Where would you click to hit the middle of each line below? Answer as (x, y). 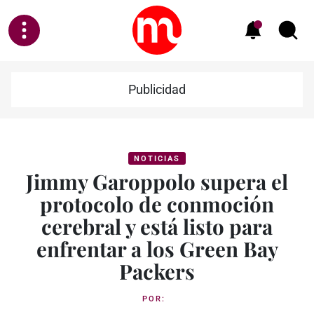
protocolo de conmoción (157, 204)
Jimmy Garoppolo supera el (157, 181)
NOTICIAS (157, 159)
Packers (157, 271)
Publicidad (157, 90)
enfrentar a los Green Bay (157, 248)
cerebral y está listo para (157, 226)
